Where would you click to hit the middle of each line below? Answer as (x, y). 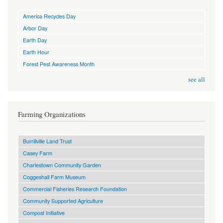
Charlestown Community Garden (62, 165)
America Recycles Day (49, 16)
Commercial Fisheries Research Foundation (75, 189)
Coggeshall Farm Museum (54, 177)
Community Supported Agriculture (63, 201)
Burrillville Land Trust (47, 141)
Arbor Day (35, 28)
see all (197, 79)
